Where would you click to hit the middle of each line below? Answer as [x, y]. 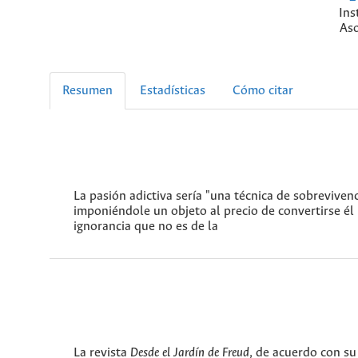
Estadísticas [173, 90]
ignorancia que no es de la [146, 226]
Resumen [88, 90]
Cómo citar [263, 90]
